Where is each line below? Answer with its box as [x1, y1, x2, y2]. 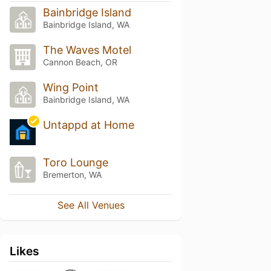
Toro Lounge [42, 155, 108, 169]
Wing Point [42, 81, 99, 94]
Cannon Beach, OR [42, 57, 117, 68]
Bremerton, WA [42, 169, 102, 180]
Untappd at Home [42, 119, 134, 131]
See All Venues [57, 198, 125, 211]
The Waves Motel [42, 44, 131, 57]
